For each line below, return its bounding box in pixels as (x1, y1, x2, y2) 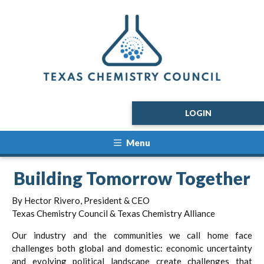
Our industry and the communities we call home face (12, 229, 252, 240)
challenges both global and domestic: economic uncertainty (12, 242, 252, 253)
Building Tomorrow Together (14, 167, 250, 189)
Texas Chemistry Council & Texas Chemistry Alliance (12, 207, 215, 219)
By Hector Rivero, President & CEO (12, 194, 150, 206)
